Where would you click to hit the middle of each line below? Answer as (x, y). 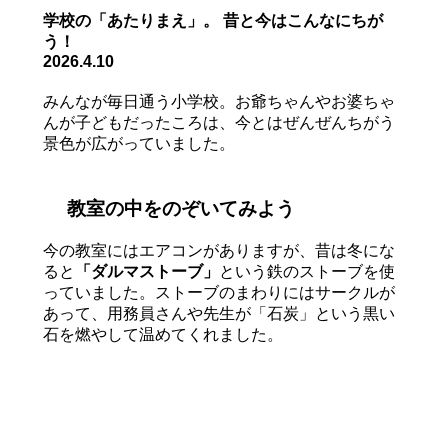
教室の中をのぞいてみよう (178, 209)
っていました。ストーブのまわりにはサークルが (218, 292)
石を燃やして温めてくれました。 (162, 334)
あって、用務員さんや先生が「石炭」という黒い (218, 313)
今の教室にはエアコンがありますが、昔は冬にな (218, 250)
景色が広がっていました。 (138, 144)
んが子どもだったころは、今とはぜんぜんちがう (218, 123)
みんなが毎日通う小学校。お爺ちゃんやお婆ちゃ (218, 102)
